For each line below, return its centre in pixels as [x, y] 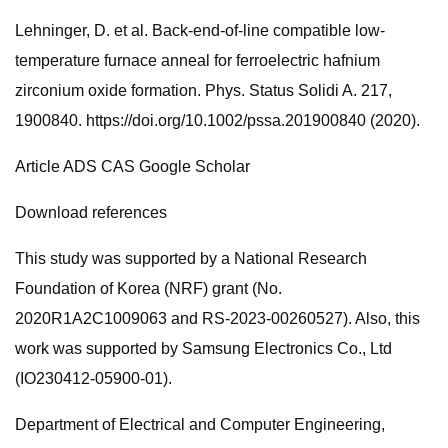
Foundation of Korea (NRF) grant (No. [148, 288]
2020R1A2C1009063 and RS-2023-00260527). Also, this [217, 318]
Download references [91, 212]
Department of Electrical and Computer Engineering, [200, 424]
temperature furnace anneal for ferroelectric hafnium [197, 60]
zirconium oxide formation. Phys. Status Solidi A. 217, [203, 90]
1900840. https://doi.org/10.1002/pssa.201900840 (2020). [217, 120]
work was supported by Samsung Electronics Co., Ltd [203, 348]
